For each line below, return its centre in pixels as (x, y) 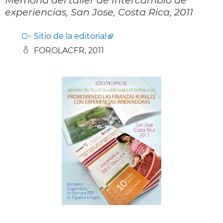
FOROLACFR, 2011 (69, 50)
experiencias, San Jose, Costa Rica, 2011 (99, 12)
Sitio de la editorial (70, 36)
